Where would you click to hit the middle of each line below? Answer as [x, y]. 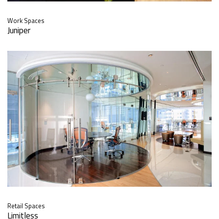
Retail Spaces [26, 206]
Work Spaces [26, 20]
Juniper [19, 30]
